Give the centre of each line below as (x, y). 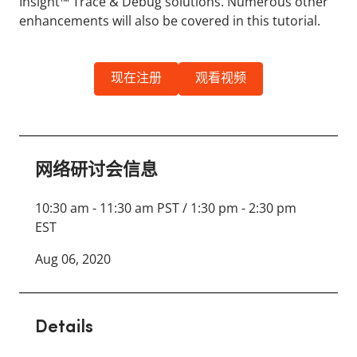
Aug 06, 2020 (73, 259)
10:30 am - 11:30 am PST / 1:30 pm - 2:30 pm (166, 208)
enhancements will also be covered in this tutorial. (170, 21)
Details (64, 328)
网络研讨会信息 (96, 171)
